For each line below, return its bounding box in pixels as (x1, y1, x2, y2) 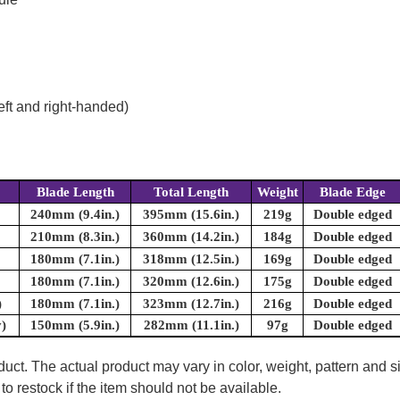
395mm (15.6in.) (143, 207, 239, 222)
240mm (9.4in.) (30, 207, 120, 222)
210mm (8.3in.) (30, 229, 120, 245)
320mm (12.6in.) (143, 274, 239, 289)
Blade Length (36, 185, 114, 200)
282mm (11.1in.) (143, 318, 239, 333)
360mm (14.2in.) (143, 229, 239, 245)
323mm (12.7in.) (143, 296, 239, 312)
